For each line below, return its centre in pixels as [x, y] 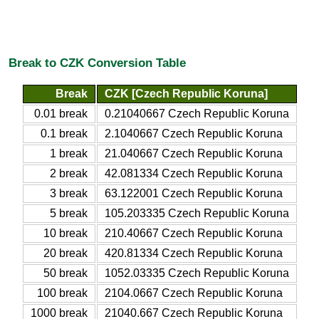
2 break [68, 173]
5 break [68, 213]
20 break [65, 253]
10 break [65, 233]
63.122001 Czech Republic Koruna [193, 193]
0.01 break [61, 113]
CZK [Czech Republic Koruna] [186, 93]
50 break [65, 273]
